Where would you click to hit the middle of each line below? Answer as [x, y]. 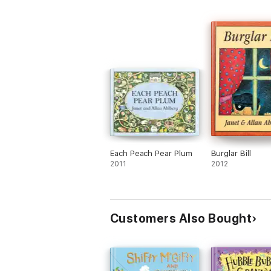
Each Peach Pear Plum [151, 153]
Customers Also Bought [181, 218]
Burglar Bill [231, 153]
